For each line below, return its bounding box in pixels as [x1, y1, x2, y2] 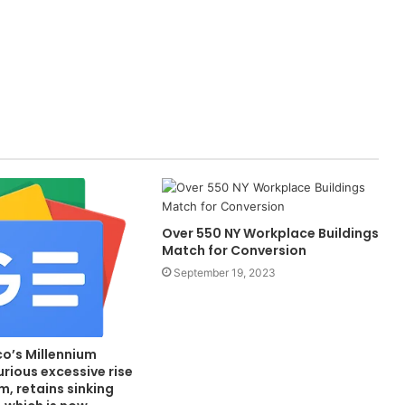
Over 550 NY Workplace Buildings [161, 224, 379, 243]
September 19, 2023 [173, 266, 276, 280]
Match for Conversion [161, 241, 309, 260]
